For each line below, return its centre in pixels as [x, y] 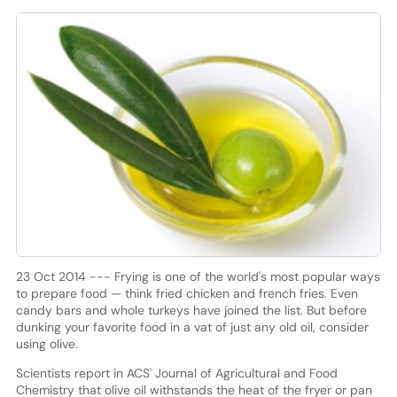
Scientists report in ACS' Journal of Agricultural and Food [176, 373]
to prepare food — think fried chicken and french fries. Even [187, 293]
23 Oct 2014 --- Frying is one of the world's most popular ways [198, 276]
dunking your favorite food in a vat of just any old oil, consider [192, 327]
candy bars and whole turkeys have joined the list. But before [191, 310]
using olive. [47, 343]
